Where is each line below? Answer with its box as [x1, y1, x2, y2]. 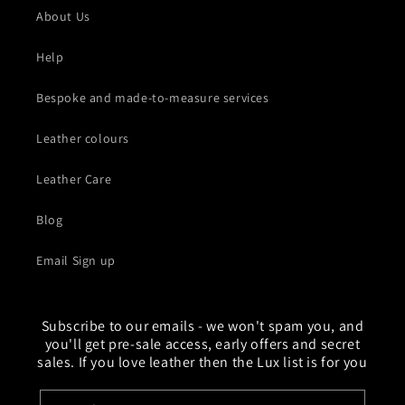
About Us [36, 8, 90, 25]
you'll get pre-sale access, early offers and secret [44, 334, 361, 354]
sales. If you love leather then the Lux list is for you [37, 353, 368, 372]
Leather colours [36, 130, 129, 147]
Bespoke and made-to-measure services [36, 89, 269, 107]
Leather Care [36, 171, 112, 188]
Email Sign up [36, 252, 116, 269]
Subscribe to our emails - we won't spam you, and [41, 316, 364, 336]
